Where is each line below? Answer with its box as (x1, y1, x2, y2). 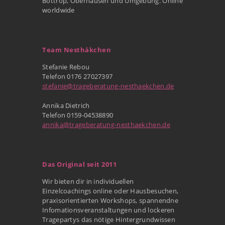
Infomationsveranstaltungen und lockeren (42, 205, 175, 214)
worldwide (42, 5, 75, 15)
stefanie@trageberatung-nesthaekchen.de (42, 81, 174, 90)
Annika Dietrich (42, 100, 90, 110)
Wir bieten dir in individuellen (42, 176, 134, 186)
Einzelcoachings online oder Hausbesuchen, (42, 186, 179, 195)
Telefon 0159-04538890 (42, 110, 114, 120)
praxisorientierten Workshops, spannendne (42, 195, 179, 205)
